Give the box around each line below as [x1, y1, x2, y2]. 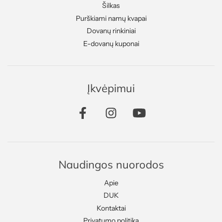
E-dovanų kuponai [83, 39, 139, 48]
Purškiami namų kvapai [75, 13, 147, 23]
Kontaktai [96, 203, 126, 213]
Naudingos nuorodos [58, 157, 164, 171]
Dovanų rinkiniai [86, 26, 136, 36]
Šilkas [102, 1, 120, 10]
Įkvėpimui [87, 81, 135, 95]
